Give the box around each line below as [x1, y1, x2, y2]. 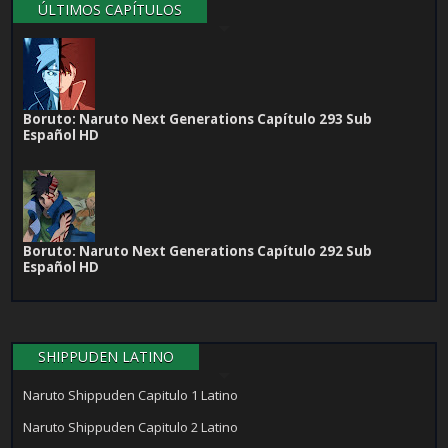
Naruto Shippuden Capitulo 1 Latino [23, 386, 239, 405]
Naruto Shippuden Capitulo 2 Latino [23, 418, 239, 437]
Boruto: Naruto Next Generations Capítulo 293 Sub [23, 110, 373, 129]
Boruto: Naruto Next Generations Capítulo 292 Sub [23, 242, 373, 261]
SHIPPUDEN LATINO [38, 347, 175, 367]
